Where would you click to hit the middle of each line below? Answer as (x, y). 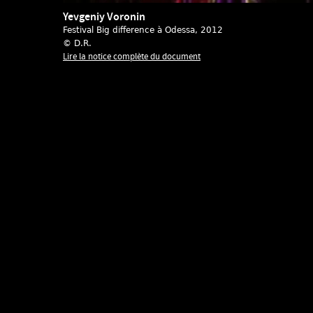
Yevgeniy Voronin (104, 17)
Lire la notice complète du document (132, 57)
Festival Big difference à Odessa (129, 30)
